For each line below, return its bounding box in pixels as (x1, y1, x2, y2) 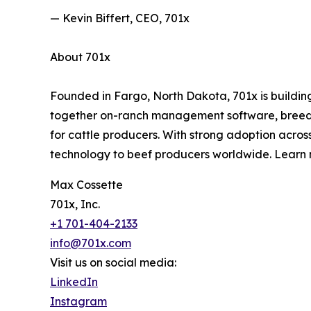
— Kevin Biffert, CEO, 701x (50, 11, 190, 26)
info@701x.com (50, 236, 131, 251)
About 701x (50, 50, 110, 65)
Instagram (50, 294, 107, 309)
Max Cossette (50, 178, 123, 192)
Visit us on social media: (50, 255, 176, 270)
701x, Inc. (50, 197, 100, 212)
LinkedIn (50, 275, 98, 289)
